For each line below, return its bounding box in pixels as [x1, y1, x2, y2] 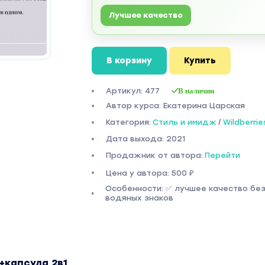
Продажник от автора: [105, 151, 203, 160]
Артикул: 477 [105, 86, 160, 95]
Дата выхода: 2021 [105, 134, 185, 143]
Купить [183, 56, 216, 66]
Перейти [204, 151, 240, 160]
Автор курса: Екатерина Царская [105, 101, 245, 110]
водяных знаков [105, 193, 173, 202]
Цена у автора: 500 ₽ [105, 169, 194, 177]
